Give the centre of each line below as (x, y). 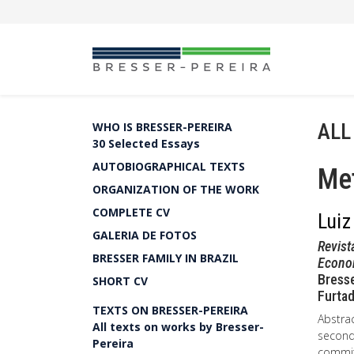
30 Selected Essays (146, 143)
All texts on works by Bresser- (178, 327)
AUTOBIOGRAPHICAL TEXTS (169, 166)
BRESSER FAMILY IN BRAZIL (166, 258)
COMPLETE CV (131, 212)
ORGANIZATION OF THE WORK (176, 189)
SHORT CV (120, 281)
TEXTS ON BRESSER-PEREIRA (170, 310)
